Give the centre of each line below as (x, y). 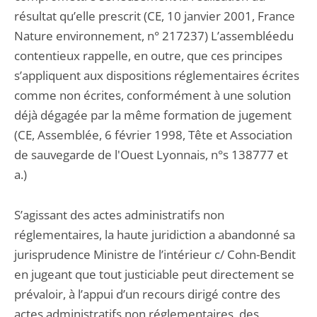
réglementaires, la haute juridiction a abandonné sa (155, 235)
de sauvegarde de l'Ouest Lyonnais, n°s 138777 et (151, 155)
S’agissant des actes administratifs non (119, 215)
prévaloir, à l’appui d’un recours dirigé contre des (147, 294)
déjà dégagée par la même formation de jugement (153, 115)
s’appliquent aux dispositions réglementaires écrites (157, 75)
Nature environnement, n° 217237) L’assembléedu (154, 36)
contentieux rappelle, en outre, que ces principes (148, 56)
